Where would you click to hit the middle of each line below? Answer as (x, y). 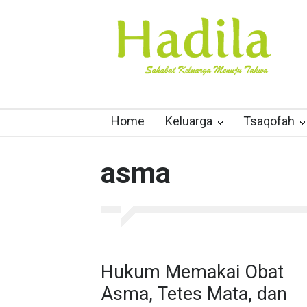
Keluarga (189, 121)
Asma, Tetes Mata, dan (194, 294)
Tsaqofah (269, 121)
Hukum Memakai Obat (192, 272)
